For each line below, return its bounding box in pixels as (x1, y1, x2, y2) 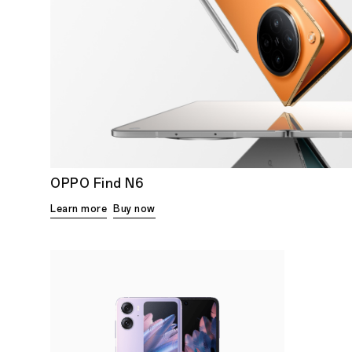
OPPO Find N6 (50, 176, 143, 192)
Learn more (50, 203, 107, 215)
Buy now (113, 203, 156, 215)
